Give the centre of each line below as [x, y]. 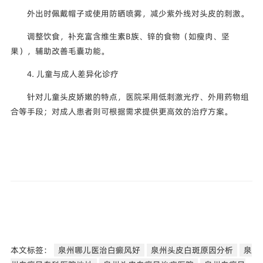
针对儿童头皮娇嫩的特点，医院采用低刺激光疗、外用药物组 [138, 97]
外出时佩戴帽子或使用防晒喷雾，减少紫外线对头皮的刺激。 [138, 13]
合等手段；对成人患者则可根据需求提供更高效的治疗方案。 [121, 111]
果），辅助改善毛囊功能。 [60, 51]
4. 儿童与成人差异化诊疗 [73, 74]
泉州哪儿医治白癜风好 [99, 250]
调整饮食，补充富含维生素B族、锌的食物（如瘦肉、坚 [128, 36]
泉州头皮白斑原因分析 [192, 250]
